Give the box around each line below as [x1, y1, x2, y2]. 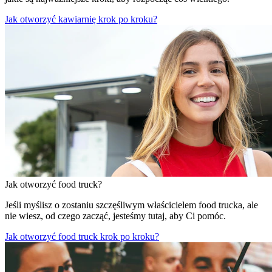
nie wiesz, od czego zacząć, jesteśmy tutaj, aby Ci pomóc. [5, 210, 226, 221]
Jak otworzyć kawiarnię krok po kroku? [5, 13, 157, 24]
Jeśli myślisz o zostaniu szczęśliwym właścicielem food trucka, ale [5, 199, 258, 210]
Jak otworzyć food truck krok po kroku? [5, 231, 159, 242]
